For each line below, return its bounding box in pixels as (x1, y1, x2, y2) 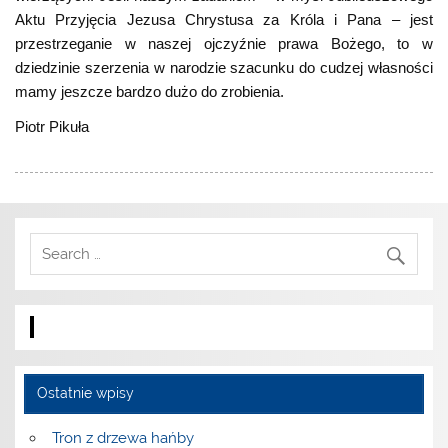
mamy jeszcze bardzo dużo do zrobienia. (15, 82, 285, 100)
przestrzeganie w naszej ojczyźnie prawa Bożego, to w (15, 34, 433, 52)
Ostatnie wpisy (36, 385, 134, 402)
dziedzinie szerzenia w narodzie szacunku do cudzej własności (15, 58, 433, 76)
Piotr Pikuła (15, 117, 90, 135)
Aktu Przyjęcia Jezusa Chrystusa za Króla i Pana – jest (15, 10, 433, 28)
